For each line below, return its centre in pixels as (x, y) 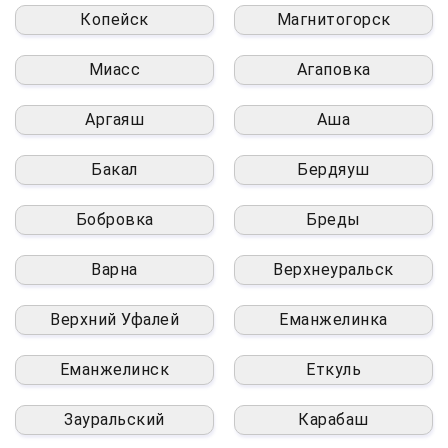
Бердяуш (333, 169)
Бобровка (114, 219)
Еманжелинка (333, 319)
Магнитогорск (333, 19)
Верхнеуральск (333, 269)
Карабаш (333, 419)
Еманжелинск (114, 369)
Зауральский (114, 419)
